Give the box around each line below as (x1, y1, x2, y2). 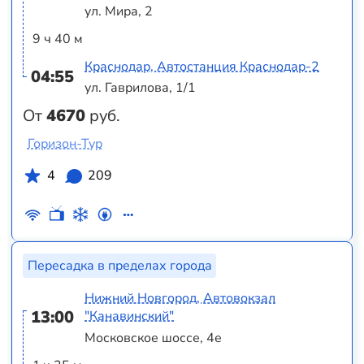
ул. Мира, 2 (84, 2, 154, 20)
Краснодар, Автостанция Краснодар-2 (84, 57, 320, 76)
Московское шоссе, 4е (84, 328, 223, 347)
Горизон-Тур (27, 135, 102, 154)
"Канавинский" (84, 307, 175, 326)
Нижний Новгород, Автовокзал (84, 289, 276, 308)
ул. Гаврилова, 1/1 (84, 79, 197, 97)
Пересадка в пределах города (27, 257, 212, 275)
